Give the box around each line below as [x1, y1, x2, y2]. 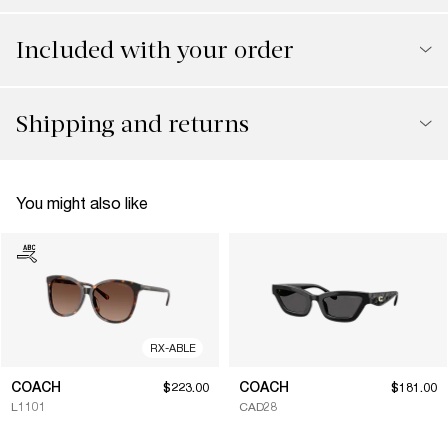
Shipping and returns [16, 110, 249, 138]
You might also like [16, 193, 148, 212]
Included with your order [16, 36, 294, 64]
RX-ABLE [149, 341, 196, 354]
